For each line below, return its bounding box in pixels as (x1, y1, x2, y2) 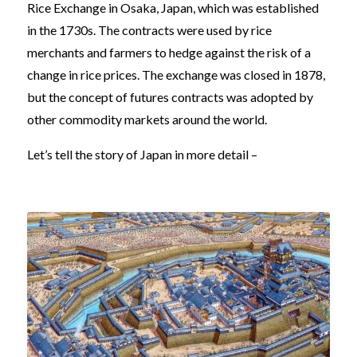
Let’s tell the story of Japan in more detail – (27, 146, 260, 162)
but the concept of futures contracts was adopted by (27, 88, 313, 104)
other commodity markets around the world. (27, 111, 267, 127)
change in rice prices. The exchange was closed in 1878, (27, 66, 325, 82)
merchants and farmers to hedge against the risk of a (27, 44, 311, 60)
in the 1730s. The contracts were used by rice (27, 22, 272, 37)
